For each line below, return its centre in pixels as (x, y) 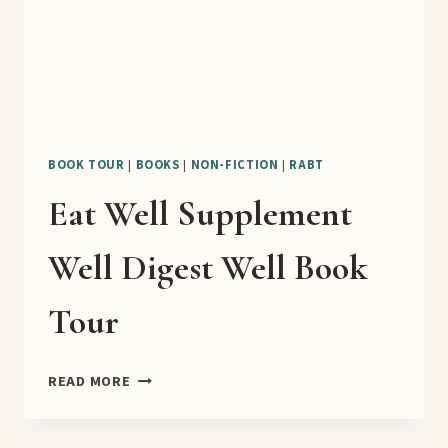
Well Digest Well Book (208, 268)
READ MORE (89, 382)
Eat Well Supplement (200, 214)
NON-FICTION (234, 164)
